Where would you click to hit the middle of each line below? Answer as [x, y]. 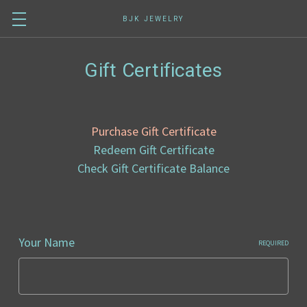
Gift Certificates [153, 70]
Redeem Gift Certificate [153, 150]
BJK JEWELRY [153, 19]
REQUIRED [273, 243]
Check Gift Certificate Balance [153, 168]
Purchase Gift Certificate [153, 131]
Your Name [47, 242]
